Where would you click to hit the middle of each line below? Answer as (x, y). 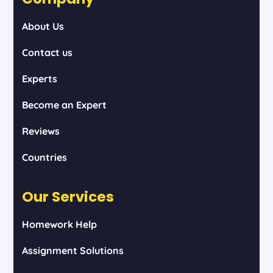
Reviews (41, 131)
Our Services (68, 197)
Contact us (47, 52)
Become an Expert (64, 105)
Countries (44, 157)
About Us (43, 26)
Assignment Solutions (73, 250)
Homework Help (59, 224)
